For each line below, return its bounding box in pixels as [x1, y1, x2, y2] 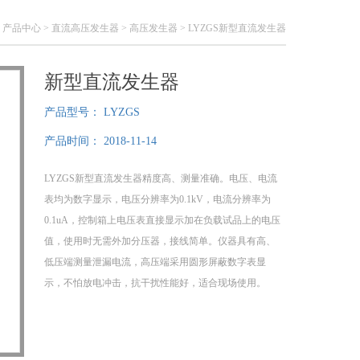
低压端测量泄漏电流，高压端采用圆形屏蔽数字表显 [44, 256, 266, 268]
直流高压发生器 [51, 22, 119, 34]
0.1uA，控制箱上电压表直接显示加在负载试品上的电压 [44, 215, 280, 226]
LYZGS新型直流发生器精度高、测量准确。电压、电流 [44, 173, 277, 184]
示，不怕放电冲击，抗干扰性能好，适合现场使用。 [44, 277, 266, 288]
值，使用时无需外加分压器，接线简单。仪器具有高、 [44, 235, 276, 247]
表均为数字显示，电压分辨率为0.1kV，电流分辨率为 [44, 194, 271, 205]
